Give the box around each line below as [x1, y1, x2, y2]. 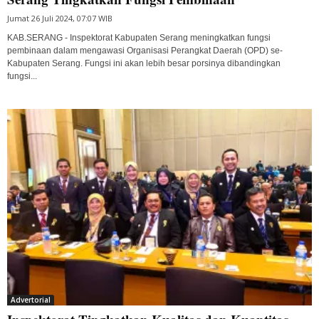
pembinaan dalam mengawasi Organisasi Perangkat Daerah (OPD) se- [7, 45, 283, 56]
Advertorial [11, 295, 51, 305]
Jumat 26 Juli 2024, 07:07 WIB [7, 12, 113, 23]
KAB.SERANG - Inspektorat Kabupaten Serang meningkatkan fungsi [7, 32, 271, 43]
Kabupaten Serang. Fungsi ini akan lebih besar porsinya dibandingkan [7, 58, 281, 68]
